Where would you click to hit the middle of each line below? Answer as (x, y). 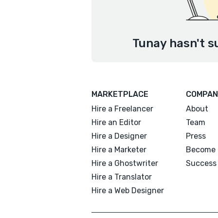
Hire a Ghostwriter (125, 163)
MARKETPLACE (120, 94)
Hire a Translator (122, 177)
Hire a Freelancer (122, 109)
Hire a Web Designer (128, 191)
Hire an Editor (116, 122)
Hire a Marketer (119, 150)
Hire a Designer (119, 136)
